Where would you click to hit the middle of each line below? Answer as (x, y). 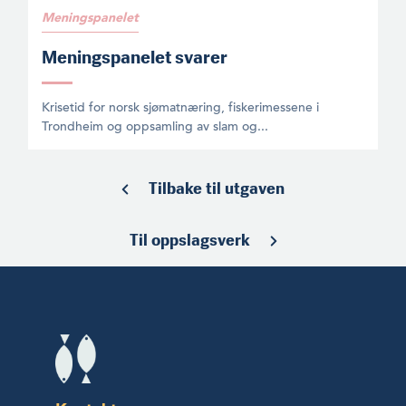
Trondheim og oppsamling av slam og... (155, 126)
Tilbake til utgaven (217, 188)
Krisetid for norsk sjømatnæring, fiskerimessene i (180, 107)
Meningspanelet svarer (135, 57)
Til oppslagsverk (189, 240)
